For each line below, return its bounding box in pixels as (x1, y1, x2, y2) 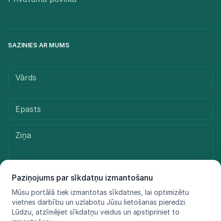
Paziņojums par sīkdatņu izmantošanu (12, 173, 153, 183)
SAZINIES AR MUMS (8, 41, 70, 49)
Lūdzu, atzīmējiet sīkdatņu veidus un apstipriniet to (12, 208, 180, 216)
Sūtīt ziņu (92, 195, 129, 206)
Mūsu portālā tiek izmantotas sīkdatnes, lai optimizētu (12, 188, 189, 196)
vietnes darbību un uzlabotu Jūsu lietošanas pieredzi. (12, 198, 186, 206)
